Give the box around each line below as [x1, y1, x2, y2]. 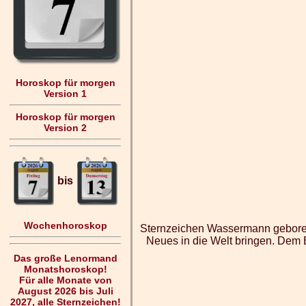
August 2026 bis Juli [17, 286, 113, 296]
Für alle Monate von [18, 275, 112, 286]
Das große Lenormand [13, 253, 117, 264]
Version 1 [44, 88, 87, 100]
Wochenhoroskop [23, 220, 107, 231]
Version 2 [44, 122, 87, 134]
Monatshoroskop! [23, 264, 107, 275]
